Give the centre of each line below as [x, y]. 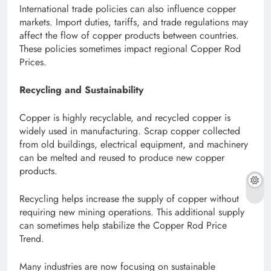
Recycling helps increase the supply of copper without [129, 199]
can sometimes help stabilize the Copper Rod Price [123, 226]
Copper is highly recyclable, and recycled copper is [125, 118]
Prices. [33, 62]
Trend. [32, 239]
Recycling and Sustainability [81, 90]
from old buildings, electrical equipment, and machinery [134, 145]
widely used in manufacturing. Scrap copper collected [130, 131]
